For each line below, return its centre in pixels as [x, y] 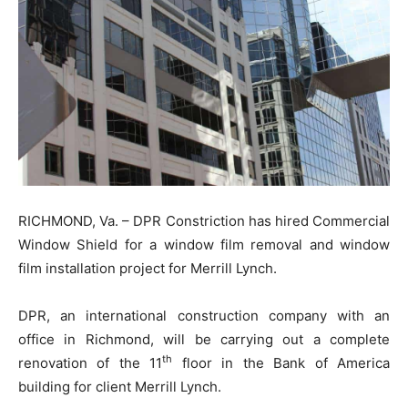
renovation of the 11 [91, 362]
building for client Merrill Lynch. [120, 386]
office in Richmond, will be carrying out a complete [204, 339]
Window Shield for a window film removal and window [204, 244]
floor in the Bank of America [281, 362]
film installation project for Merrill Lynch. [148, 268]
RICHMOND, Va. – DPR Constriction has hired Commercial [204, 220]
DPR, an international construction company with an [204, 315]
